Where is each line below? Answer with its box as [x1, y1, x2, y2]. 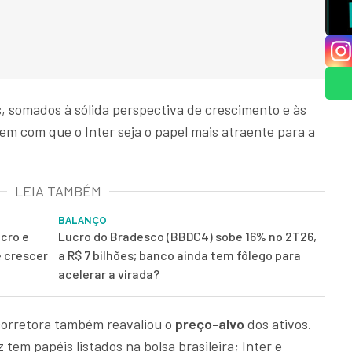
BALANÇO [58, 215, 107, 227]
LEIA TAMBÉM [15, 182, 101, 200]
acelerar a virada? [58, 266, 159, 282]
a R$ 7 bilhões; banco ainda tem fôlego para [58, 247, 301, 263]
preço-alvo [175, 315, 247, 333]
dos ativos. [247, 315, 312, 333]
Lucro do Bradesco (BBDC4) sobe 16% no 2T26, [58, 229, 317, 244]
